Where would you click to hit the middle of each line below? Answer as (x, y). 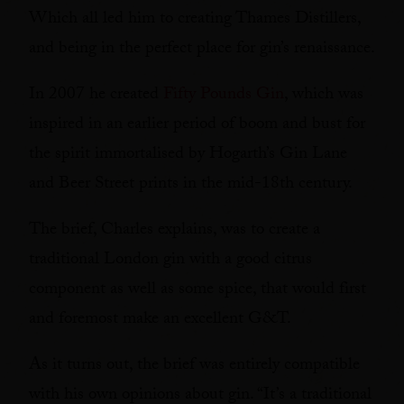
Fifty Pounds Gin (224, 96)
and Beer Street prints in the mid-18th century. (191, 185)
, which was (324, 96)
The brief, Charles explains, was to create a (174, 231)
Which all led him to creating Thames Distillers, (195, 20)
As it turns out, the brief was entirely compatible (194, 366)
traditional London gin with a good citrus (170, 261)
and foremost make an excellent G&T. (160, 320)
